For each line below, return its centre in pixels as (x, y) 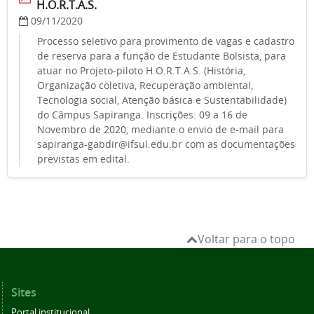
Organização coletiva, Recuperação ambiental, (145, 86)
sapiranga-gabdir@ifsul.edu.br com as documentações (166, 144)
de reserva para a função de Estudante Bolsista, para (162, 56)
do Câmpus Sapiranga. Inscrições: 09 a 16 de (142, 115)
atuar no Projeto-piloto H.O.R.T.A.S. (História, (141, 71)
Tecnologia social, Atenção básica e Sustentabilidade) (162, 100)
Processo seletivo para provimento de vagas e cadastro (166, 41)
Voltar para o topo (246, 239)
